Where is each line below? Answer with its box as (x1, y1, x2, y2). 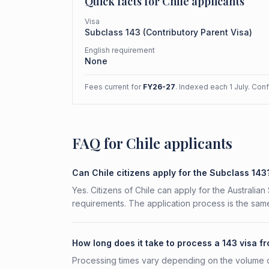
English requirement (85, 46, 155, 55)
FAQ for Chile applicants (72, 133, 232, 153)
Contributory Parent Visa (146, 27, 249, 37)
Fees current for (85, 82, 143, 91)
